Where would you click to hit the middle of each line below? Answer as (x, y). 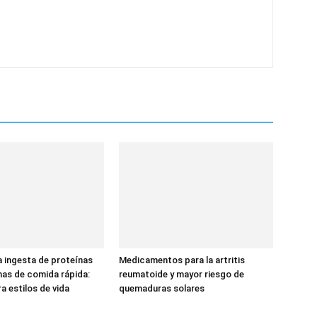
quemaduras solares (162, 288)
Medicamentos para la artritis (182, 260)
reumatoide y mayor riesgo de (181, 274)
